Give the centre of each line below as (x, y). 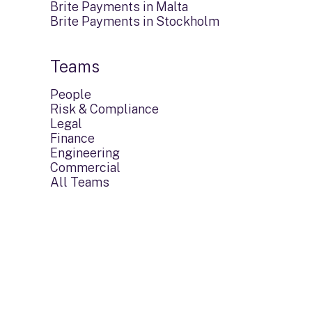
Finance (72, 138)
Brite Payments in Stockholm (135, 21)
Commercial (85, 167)
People (71, 94)
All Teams (80, 182)
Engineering (85, 153)
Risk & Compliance (104, 109)
